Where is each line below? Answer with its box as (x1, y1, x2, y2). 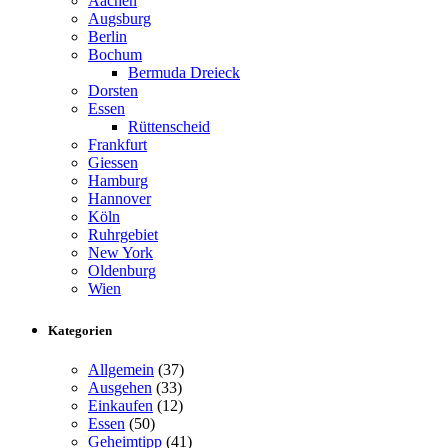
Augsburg (88, 10, 151, 28)
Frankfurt (88, 136, 147, 154)
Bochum (88, 46, 142, 64)
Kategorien (48, 322, 112, 338)
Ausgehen (88, 378, 152, 396)
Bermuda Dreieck (128, 64, 240, 82)
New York (88, 244, 153, 262)
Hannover (88, 190, 151, 208)
